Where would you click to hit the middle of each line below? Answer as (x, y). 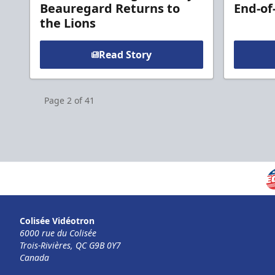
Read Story (125, 54)
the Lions (68, 23)
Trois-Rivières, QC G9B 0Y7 (70, 246)
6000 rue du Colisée (58, 233)
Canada (34, 258)
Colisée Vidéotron (57, 221)
